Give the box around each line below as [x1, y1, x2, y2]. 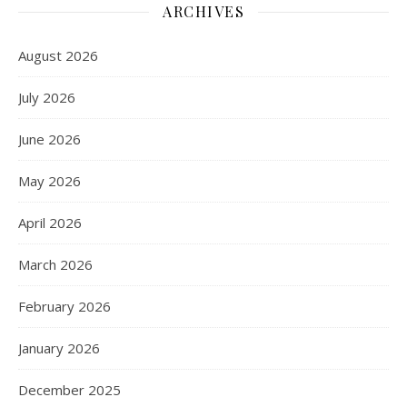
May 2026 [18, 172, 81, 191]
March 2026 [18, 255, 93, 274]
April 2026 [18, 213, 82, 233]
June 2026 [18, 130, 81, 149]
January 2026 [18, 339, 100, 358]
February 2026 [18, 297, 111, 316]
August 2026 [18, 46, 98, 65]
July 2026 [18, 88, 75, 107]
